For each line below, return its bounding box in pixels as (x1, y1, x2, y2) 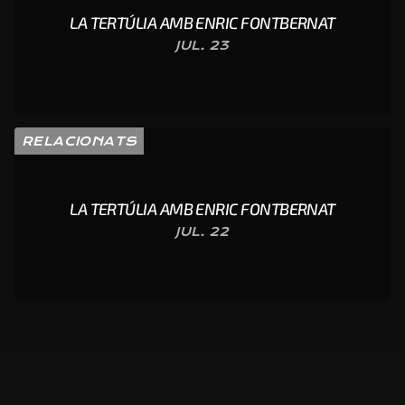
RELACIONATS (22, 134, 137, 148)
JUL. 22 (175, 224, 230, 239)
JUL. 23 (175, 38, 230, 52)
